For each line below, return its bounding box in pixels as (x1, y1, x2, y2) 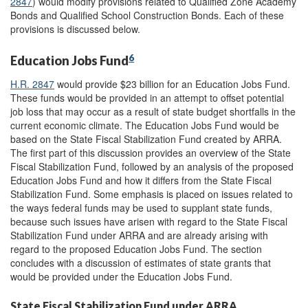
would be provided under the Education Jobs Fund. (10, 269, 232, 283)
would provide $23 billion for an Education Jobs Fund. (54, 76, 290, 91)
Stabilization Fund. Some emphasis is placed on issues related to (10, 186, 293, 201)
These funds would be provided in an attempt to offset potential (10, 90, 284, 104)
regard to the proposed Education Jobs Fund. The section (10, 241, 262, 256)
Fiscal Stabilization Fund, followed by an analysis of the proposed (10, 159, 294, 173)
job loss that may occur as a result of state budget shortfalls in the (10, 104, 296, 118)
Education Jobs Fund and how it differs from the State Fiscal (10, 173, 272, 187)
